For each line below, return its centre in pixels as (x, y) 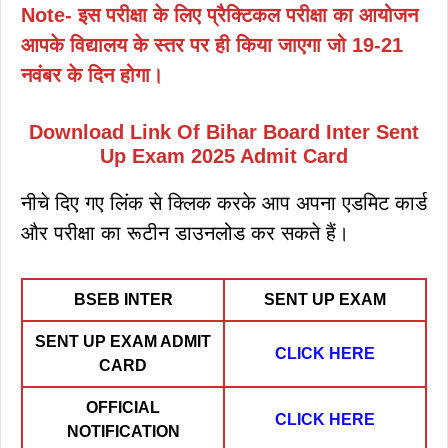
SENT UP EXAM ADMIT (123, 341)
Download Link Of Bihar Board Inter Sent (224, 131)
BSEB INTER (123, 299)
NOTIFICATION (123, 431)
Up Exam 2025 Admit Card (224, 155)
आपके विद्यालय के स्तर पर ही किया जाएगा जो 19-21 (212, 44)
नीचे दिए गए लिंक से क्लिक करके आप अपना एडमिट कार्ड (224, 202)
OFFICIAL (123, 407)
